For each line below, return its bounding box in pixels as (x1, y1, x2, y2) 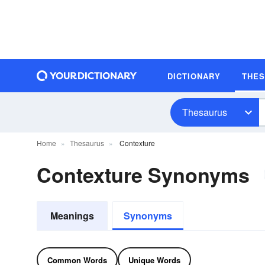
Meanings (50, 209, 94, 222)
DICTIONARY (167, 70, 221, 82)
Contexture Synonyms (37, 160, 250, 189)
